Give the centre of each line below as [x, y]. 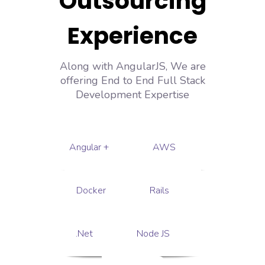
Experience [132, 36]
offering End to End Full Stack [132, 80]
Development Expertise [132, 95]
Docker [91, 190]
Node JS [153, 234]
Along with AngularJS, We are [132, 66]
